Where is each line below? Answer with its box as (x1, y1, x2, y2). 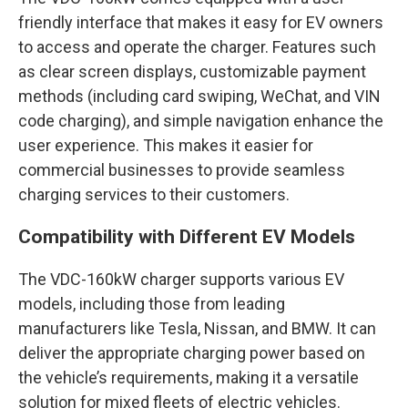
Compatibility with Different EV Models (18, 226, 355, 248)
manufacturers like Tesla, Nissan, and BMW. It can (18, 319, 376, 338)
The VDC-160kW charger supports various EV (18, 270, 344, 289)
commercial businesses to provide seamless (18, 160, 345, 179)
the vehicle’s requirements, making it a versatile (18, 368, 359, 387)
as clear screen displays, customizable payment (18, 62, 366, 81)
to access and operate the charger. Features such (18, 37, 376, 56)
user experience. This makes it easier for (18, 136, 313, 155)
